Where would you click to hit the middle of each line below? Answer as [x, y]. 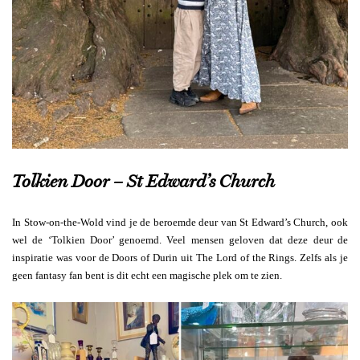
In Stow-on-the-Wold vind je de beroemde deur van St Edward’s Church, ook [180, 222]
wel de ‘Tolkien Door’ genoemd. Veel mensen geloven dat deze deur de [180, 239]
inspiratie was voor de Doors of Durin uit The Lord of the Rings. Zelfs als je [180, 257]
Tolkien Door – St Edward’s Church [143, 181]
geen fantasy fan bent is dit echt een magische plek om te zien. [147, 275]
